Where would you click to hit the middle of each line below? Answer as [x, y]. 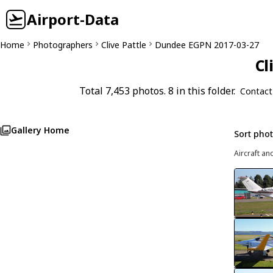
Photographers [63, 45]
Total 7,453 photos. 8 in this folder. [157, 91]
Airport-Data [73, 19]
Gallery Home [40, 130]
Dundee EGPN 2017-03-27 [207, 45]
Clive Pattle [124, 45]
